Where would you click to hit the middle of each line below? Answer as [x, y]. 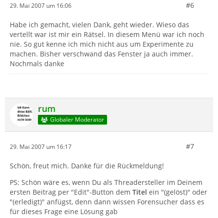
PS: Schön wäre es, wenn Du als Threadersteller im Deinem [106, 182]
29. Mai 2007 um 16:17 [41, 146]
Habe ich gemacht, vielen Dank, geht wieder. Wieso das [100, 25]
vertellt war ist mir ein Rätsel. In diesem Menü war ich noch [107, 34]
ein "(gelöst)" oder [177, 192]
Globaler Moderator [77, 120]
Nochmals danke [37, 64]
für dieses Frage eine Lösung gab [64, 211]
